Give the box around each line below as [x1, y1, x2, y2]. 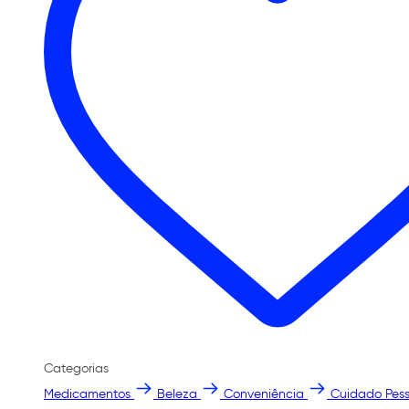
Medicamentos [44, 387, 131, 401]
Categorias [44, 362, 109, 375]
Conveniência [224, 387, 304, 401]
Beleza [157, 387, 197, 401]
